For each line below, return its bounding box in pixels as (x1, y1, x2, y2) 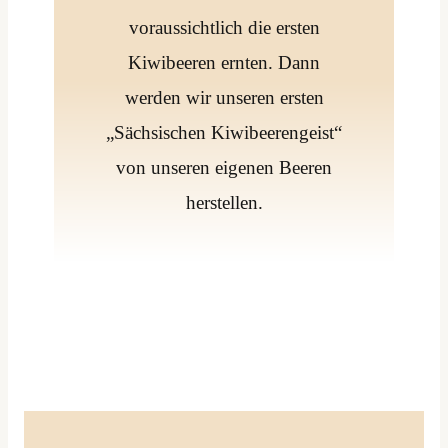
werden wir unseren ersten (124, 86, 324, 108)
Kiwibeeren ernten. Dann (128, 51, 320, 73)
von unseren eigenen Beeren (116, 156, 332, 178)
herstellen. (185, 191, 263, 213)
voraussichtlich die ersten (128, 16, 320, 38)
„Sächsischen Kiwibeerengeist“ (106, 121, 342, 143)
